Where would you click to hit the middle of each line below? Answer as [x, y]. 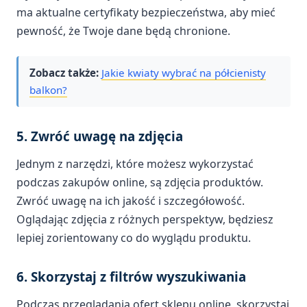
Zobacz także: [64, 72]
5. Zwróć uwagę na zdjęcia [100, 136]
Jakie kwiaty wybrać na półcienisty [184, 72]
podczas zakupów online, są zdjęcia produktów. [140, 182]
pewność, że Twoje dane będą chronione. [123, 30]
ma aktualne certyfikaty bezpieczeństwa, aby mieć [146, 12]
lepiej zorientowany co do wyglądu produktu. [134, 237]
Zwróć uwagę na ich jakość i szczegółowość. [131, 200]
